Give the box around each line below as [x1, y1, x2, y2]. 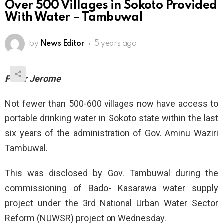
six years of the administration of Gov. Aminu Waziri [5, 128, 218, 139]
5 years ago [94, 40, 137, 48]
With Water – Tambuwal [5, 11, 143, 24]
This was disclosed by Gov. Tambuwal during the [5, 168, 218, 179]
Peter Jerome [5, 73, 61, 84]
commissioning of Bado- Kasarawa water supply [5, 183, 218, 194]
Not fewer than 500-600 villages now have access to [5, 98, 218, 109]
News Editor [40, 40, 84, 48]
